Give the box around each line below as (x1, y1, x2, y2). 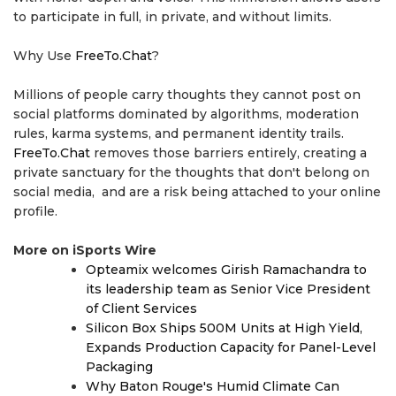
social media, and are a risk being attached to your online (13, 184, 381, 201)
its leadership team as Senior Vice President (86, 281, 370, 298)
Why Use (13, 48, 75, 65)
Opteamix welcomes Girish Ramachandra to (86, 262, 367, 278)
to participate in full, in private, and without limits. (13, 9, 331, 26)
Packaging (86, 359, 153, 376)
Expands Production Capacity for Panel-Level (86, 339, 376, 356)
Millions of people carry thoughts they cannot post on (13, 87, 361, 103)
